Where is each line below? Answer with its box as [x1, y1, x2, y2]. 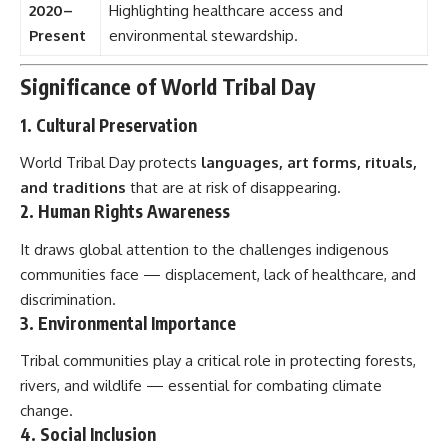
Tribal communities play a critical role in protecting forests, [20, 351, 416, 371]
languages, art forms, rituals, [201, 153, 417, 173]
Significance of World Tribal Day [20, 73, 315, 101]
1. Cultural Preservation [20, 113, 197, 136]
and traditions [20, 178, 126, 198]
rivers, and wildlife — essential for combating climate [20, 376, 382, 396]
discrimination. [20, 289, 116, 309]
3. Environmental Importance [20, 311, 236, 334]
